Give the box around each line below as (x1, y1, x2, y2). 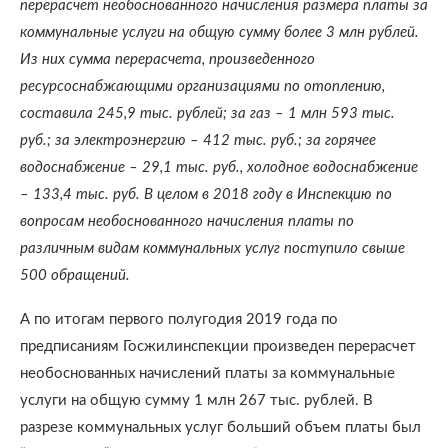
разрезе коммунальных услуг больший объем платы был (20, 420, 421, 435)
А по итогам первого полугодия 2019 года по (20, 312, 338, 327)
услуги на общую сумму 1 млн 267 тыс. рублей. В (20, 393, 373, 408)
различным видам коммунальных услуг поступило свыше (20, 241, 405, 256)
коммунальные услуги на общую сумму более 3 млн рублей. (20, 25, 419, 40)
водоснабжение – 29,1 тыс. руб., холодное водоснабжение (20, 160, 418, 175)
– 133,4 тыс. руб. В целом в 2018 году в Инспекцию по (20, 187, 392, 202)
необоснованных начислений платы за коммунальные (20, 366, 395, 381)
